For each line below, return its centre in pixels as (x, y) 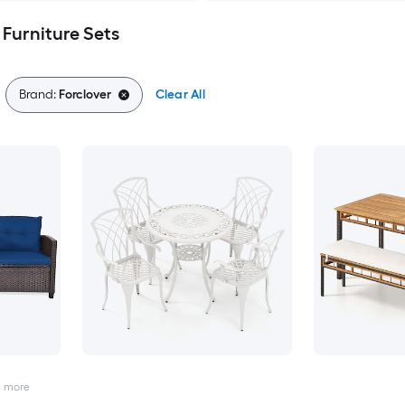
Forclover (85, 94)
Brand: (38, 94)
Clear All (180, 94)
